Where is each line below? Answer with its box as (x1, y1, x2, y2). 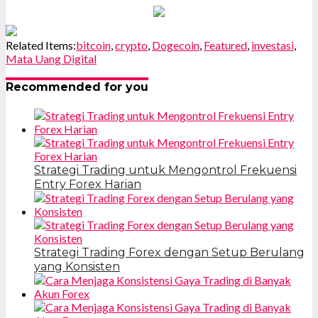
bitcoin (76, 38, 111, 52)
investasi (251, 38, 294, 52)
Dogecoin (152, 38, 199, 52)
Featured (204, 38, 247, 52)
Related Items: (6, 38, 76, 52)
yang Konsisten (34, 260, 120, 274)
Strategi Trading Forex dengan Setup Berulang (34, 246, 305, 260)
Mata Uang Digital (6, 51, 97, 65)
